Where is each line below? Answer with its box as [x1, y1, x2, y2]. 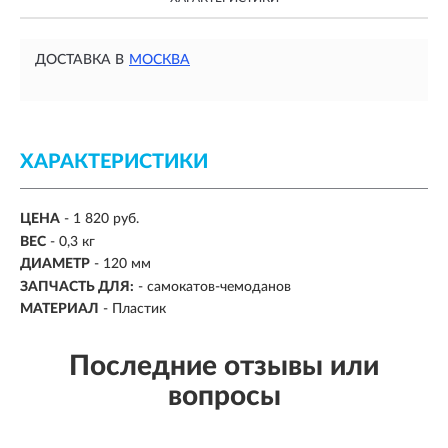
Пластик [112, 302, 166, 317]
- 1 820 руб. [64, 212, 139, 227]
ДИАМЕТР [20, 257, 90, 272]
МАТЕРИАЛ [20, 302, 99, 317]
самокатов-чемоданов [147, 279, 291, 294]
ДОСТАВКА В [35, 53, 124, 67]
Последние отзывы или [69, 352, 379, 381]
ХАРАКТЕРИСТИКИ [20, 152, 208, 172]
